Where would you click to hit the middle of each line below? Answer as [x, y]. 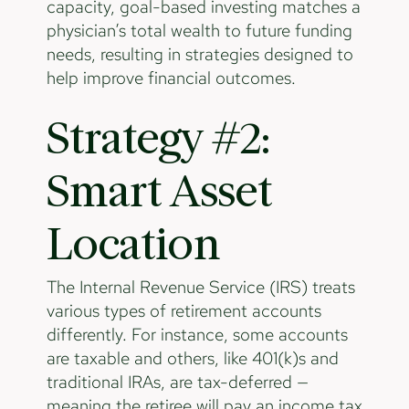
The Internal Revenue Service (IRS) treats [200, 288]
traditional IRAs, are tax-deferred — [177, 383]
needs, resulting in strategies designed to [199, 55]
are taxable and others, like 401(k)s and [192, 359]
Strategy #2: [158, 139]
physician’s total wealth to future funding [199, 31]
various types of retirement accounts [184, 311]
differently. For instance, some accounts [197, 335]
